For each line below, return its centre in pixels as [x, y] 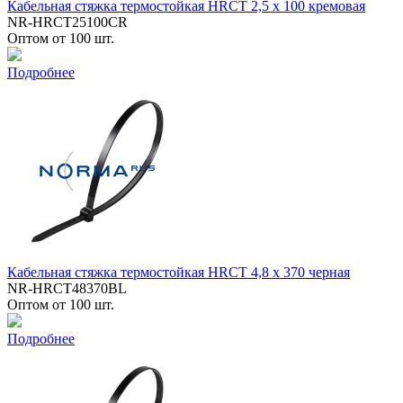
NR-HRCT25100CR [67, 22]
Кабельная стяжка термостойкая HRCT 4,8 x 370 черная [179, 272]
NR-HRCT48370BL [67, 288]
